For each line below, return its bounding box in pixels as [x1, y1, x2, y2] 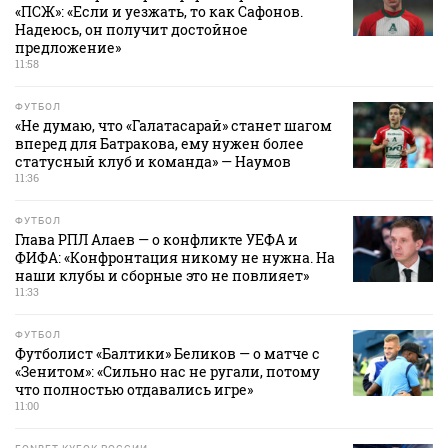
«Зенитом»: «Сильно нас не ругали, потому [15, 362, 320, 382]
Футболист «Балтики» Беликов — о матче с [15, 344, 320, 364]
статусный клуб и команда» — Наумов [15, 152, 291, 172]
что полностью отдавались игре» [15, 380, 253, 400]
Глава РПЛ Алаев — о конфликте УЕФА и [15, 230, 298, 250]
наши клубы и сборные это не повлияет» [15, 266, 309, 286]
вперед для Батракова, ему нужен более [15, 134, 304, 154]
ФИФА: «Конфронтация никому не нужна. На [15, 248, 335, 268]
